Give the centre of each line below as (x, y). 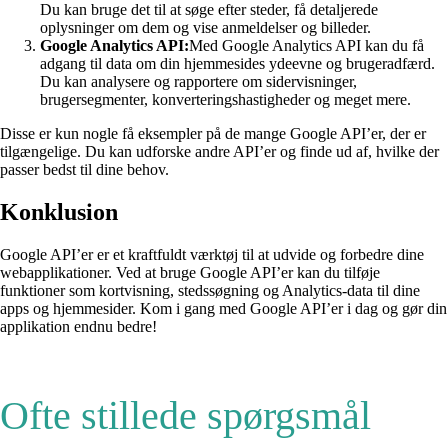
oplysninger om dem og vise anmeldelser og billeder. (205, 28)
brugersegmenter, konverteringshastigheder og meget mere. (225, 100)
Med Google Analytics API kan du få (306, 46)
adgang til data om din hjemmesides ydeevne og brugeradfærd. (237, 64)
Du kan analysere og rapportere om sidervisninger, (198, 82)
